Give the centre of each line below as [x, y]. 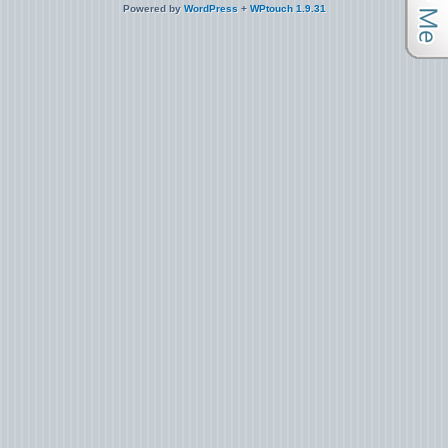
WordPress [210, 8]
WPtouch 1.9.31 [287, 8]
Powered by [153, 8]
